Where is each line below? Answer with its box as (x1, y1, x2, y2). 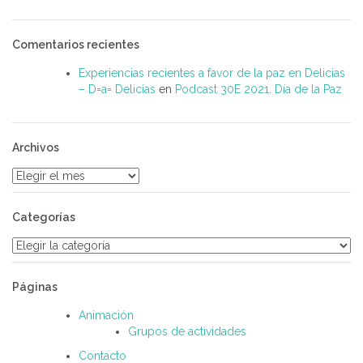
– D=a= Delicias (79, 83, 156, 96)
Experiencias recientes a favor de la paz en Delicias (79, 66, 345, 80)
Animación (79, 309, 134, 322)
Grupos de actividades (128, 325, 246, 339)
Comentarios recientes (12, 38, 139, 52)
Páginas (12, 280, 58, 294)
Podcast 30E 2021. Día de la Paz (175, 83, 342, 96)
